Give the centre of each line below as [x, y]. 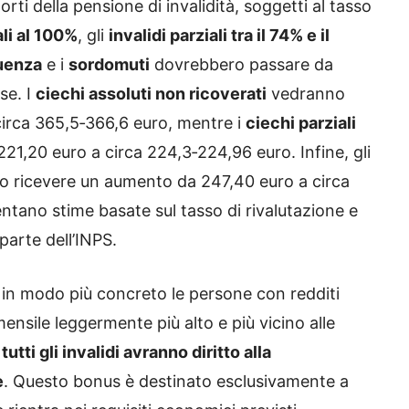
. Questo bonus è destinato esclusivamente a [176, 381]
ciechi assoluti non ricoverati [151, 93]
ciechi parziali [301, 122]
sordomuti [109, 64]
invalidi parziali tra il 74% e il [219, 35]
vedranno [306, 93]
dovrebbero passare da [241, 64]
